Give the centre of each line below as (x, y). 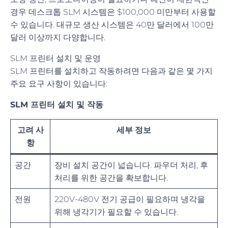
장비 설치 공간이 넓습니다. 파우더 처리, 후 (131, 165)
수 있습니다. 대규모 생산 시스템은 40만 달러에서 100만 (112, 24)
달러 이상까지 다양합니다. (58, 37)
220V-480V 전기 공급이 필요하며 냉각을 (130, 199)
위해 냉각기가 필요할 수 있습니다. (116, 212)
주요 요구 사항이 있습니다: (59, 83)
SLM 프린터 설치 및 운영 (55, 58)
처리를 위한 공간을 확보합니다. (111, 178)
